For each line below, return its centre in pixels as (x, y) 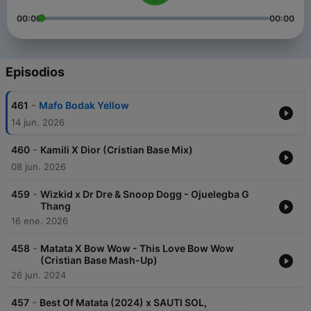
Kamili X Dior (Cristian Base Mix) (117, 150)
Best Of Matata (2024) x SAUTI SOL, (123, 303)
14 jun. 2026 (38, 123)
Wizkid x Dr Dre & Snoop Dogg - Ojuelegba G (145, 194)
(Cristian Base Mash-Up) (99, 260)
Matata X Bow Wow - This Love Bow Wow (137, 249)
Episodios (35, 72)
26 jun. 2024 (39, 275)
